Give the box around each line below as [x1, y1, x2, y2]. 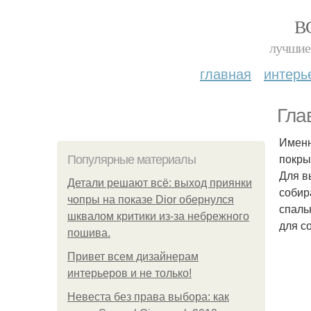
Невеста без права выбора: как [67, 291, 229, 303]
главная [200, 63, 251, 83]
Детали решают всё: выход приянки [67, 177, 252, 189]
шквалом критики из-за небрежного [67, 210, 249, 222]
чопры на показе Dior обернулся [67, 194, 234, 205]
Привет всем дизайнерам [67, 251, 199, 262]
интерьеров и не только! [67, 267, 192, 279]
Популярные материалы [67, 153, 196, 167]
